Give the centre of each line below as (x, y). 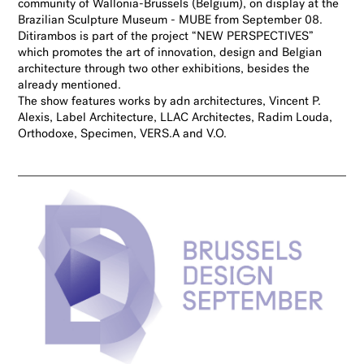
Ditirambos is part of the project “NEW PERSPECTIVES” (166, 37)
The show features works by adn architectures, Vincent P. (170, 102)
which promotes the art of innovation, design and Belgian (170, 53)
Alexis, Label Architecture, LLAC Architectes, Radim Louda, (175, 118)
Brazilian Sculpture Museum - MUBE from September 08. (171, 20)
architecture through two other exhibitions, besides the (164, 69)
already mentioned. (70, 85)
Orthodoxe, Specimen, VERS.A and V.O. (123, 134)
